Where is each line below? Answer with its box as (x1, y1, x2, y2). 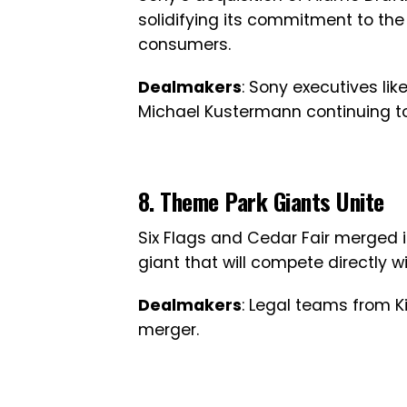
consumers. (138, 34, 231, 55)
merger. (138, 319, 199, 341)
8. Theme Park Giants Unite (138, 184, 384, 218)
